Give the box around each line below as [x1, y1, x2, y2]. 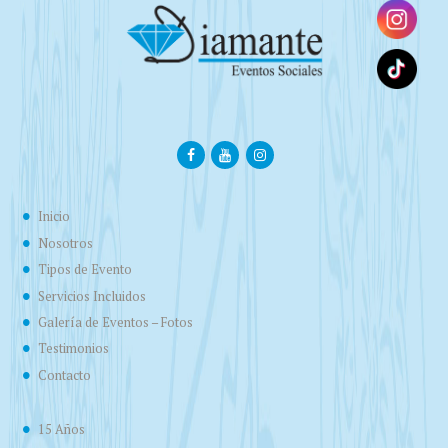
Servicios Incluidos [37, 287, 146, 305]
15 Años [37, 421, 85, 439]
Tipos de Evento [37, 261, 132, 279]
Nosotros [37, 234, 93, 252]
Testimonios [37, 340, 109, 358]
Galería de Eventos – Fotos [37, 313, 193, 331]
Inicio [37, 208, 70, 226]
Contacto [37, 366, 91, 384]
